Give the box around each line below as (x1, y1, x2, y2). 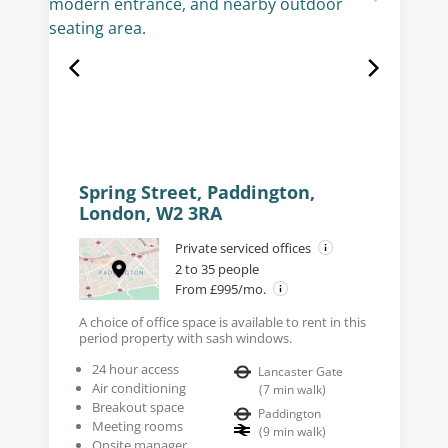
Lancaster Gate (258, 362, 343, 380)
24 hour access (91, 359, 179, 378)
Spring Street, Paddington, (78, 179, 315, 204)
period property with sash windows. (78, 328, 292, 347)
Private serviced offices (174, 238, 314, 257)
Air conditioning (91, 378, 186, 397)
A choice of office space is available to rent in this (78, 312, 366, 331)
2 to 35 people (174, 259, 259, 278)
